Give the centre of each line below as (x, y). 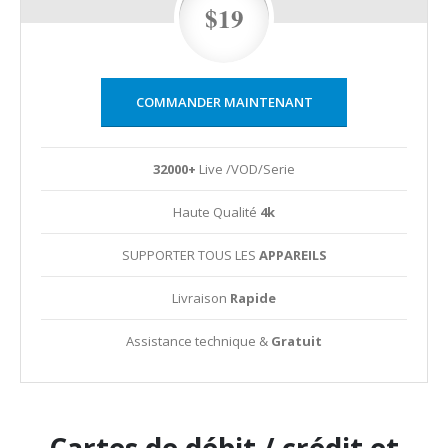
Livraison (199, 297)
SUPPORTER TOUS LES (190, 254)
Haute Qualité (216, 211)
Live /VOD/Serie (245, 168)
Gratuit (296, 340)
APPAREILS (292, 254)
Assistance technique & (198, 340)
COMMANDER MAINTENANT (224, 101)
